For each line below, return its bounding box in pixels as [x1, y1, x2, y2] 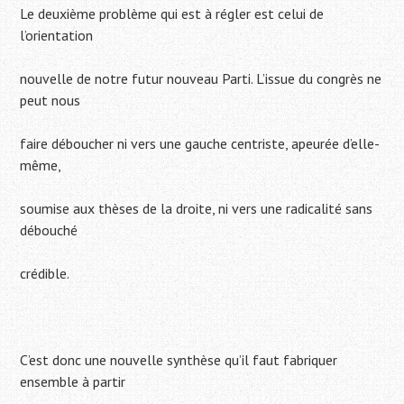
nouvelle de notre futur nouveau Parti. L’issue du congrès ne [20, 69, 382, 88]
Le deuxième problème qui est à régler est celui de [20, 5, 325, 23]
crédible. [20, 264, 70, 283]
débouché [20, 221, 78, 240]
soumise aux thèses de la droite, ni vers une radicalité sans [20, 199, 373, 218]
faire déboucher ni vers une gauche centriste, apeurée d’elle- [20, 134, 381, 153]
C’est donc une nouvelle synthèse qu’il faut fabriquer [20, 351, 338, 370]
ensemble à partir [20, 372, 126, 391]
